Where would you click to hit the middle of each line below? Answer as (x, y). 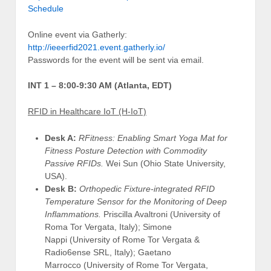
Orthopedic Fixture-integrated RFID (146, 188)
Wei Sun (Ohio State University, (165, 163)
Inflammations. (73, 214)
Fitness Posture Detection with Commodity (126, 150)
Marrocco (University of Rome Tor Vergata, (126, 265)
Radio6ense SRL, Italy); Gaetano (108, 252)
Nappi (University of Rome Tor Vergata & (122, 239)
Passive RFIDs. (74, 163)
